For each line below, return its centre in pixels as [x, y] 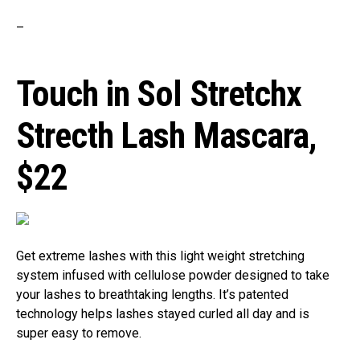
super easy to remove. [79, 333]
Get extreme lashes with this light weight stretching [160, 256]
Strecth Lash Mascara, [167, 136]
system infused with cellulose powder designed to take [173, 275]
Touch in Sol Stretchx [159, 94]
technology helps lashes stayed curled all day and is [163, 314]
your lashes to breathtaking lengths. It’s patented [152, 295]
